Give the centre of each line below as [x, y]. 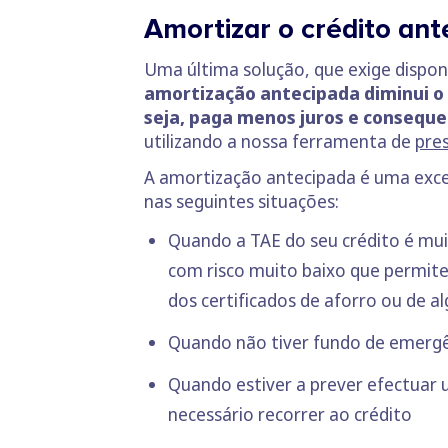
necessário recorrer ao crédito [290, 414]
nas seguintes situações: [241, 201]
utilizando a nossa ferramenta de [279, 141]
